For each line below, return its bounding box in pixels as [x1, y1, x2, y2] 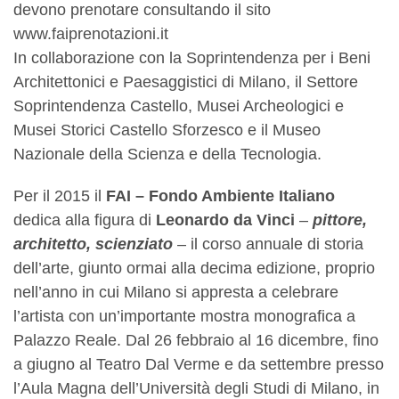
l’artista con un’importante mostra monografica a [13, 307, 355, 326]
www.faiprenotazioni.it [13, 25, 168, 44]
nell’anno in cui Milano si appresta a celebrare [13, 283, 338, 302]
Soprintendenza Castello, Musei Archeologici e [13, 97, 344, 116]
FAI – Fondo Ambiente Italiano [106, 187, 335, 206]
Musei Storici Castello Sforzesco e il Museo [13, 121, 321, 140]
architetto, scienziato [13, 235, 173, 254]
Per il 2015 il [13, 187, 106, 206]
